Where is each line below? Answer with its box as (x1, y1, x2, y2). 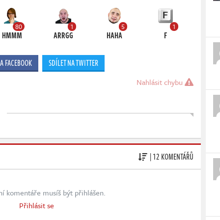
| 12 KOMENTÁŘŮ (150, 151, 193, 163)
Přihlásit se (19, 199, 54, 211)
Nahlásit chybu (137, 76, 185, 87)
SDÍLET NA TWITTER (48, 56, 98, 69)
